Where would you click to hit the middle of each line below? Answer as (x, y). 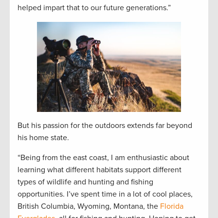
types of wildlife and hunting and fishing (85, 182)
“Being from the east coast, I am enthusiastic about (103, 158)
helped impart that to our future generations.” (94, 8)
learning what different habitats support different (100, 170)
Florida (172, 207)
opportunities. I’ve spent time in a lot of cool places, (105, 194)
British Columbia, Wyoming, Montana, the (89, 207)
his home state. (43, 138)
